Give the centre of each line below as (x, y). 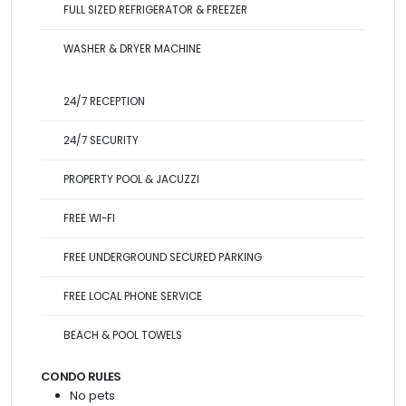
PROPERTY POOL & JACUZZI (131, 179)
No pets (92, 396)
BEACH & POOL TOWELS (123, 335)
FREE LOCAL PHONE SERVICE (133, 296)
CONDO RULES (81, 377)
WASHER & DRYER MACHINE (132, 49)
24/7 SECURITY (101, 140)
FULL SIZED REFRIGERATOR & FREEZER (155, 10)
